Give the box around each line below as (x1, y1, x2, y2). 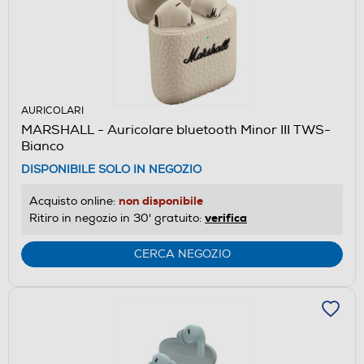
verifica (205, 210, 247, 225)
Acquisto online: (29, 193, 119, 208)
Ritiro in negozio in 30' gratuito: (29, 210, 205, 225)
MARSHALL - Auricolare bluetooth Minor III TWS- (21, 121, 331, 138)
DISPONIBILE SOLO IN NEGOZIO (21, 162, 201, 176)
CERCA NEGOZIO (133, 246, 231, 261)
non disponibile (119, 193, 203, 208)
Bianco (21, 137, 64, 154)
